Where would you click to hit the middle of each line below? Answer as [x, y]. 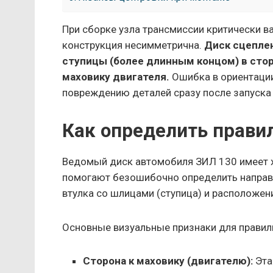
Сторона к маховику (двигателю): [168, 261]
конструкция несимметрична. [133, 45]
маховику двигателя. [116, 76]
